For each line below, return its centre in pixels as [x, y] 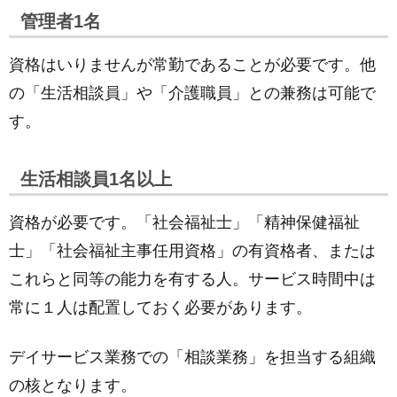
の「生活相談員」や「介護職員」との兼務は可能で [192, 93]
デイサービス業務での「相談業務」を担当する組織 [192, 357]
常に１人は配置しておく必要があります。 [160, 307]
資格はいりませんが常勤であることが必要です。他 [192, 65]
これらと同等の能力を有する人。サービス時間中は [192, 279]
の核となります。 [73, 385]
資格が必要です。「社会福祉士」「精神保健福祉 [184, 222]
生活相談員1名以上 [96, 179]
